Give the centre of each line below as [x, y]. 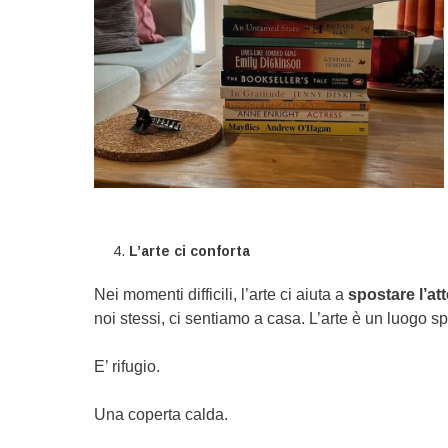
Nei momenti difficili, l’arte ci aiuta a [221, 294]
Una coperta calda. [161, 414]
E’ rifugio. [127, 366]
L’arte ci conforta [190, 251]
